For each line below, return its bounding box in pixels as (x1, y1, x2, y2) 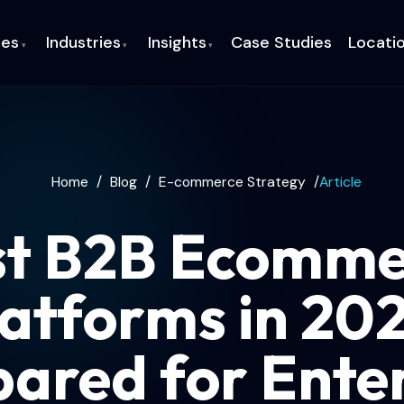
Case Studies (231, 31, 333, 53)
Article (318, 172, 362, 191)
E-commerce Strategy (158, 172, 306, 191)
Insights (147, 31, 207, 53)
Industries (46, 31, 122, 53)
